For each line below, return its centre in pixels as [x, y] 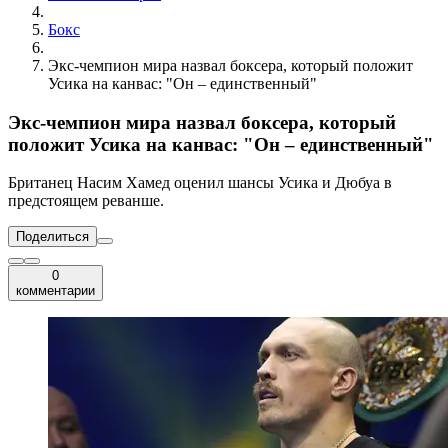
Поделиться [52, 237]
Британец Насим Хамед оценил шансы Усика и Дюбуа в [200, 183]
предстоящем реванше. [86, 201]
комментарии [55, 291]
